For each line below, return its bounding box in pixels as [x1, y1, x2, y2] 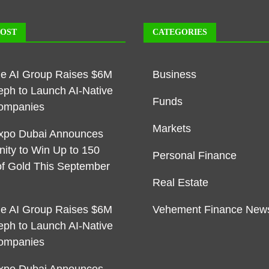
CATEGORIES [153, 28, 207, 37]
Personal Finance [153, 150, 237, 162]
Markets [153, 122, 191, 135]
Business [153, 68, 196, 81]
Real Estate [153, 177, 208, 189]
